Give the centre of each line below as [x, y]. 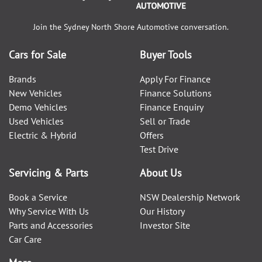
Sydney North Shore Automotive [121, 27]
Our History [162, 211]
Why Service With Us [49, 211]
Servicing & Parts [49, 173]
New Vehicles [35, 93]
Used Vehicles [36, 121]
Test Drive [159, 149]
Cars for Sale [37, 54]
